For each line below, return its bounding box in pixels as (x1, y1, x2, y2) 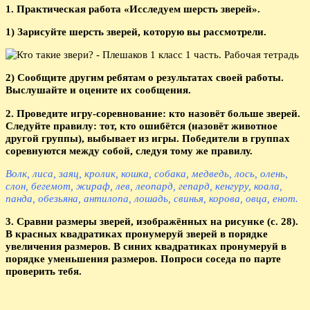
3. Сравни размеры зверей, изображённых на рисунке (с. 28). (6, 215, 298, 227)
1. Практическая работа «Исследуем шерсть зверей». (6, 2, 260, 15)
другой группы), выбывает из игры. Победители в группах (6, 131, 290, 144)
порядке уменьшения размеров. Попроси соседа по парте (6, 252, 281, 264)
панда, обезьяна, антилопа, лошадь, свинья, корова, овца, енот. (6, 192, 298, 204)
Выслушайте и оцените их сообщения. (6, 84, 191, 96)
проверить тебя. (6, 264, 82, 277)
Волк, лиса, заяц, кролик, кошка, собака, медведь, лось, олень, (6, 167, 288, 179)
